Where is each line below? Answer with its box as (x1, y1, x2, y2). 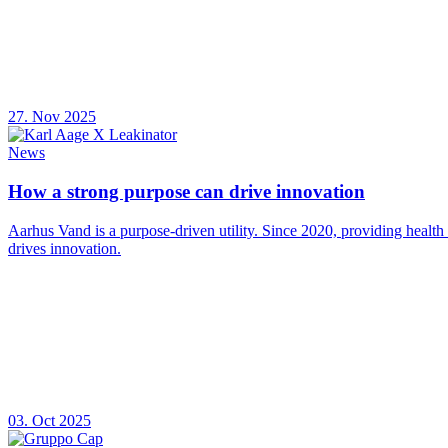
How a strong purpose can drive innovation (8, 180, 365, 202)
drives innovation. (8, 239, 121, 257)
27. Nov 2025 (8, 108, 96, 126)
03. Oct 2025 (8, 411, 91, 429)
